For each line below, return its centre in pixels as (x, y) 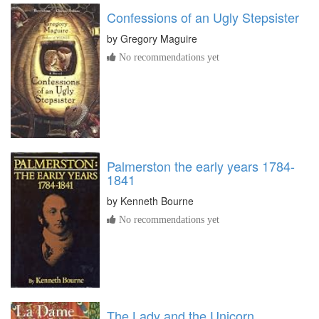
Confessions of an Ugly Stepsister (203, 17)
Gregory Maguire (159, 38)
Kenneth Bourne (157, 200)
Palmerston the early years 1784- (201, 166)
